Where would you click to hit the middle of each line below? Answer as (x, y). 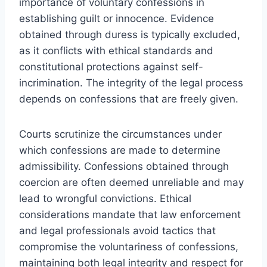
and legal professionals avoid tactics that (117, 230)
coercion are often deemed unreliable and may (131, 182)
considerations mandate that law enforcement (130, 214)
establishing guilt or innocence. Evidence (117, 18)
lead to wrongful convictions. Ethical (105, 198)
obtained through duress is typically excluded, (130, 34)
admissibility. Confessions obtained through (124, 166)
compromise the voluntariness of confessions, (129, 246)
